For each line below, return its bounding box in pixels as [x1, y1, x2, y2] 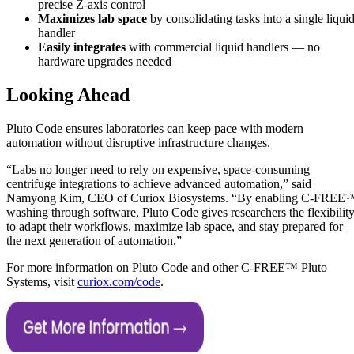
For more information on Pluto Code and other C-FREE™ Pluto [6, 261, 327, 275]
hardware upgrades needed [38, 55, 171, 69]
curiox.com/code [77, 275, 160, 289]
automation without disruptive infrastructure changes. [6, 136, 270, 150]
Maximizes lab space [38, 12, 147, 26]
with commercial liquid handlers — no [129, 40, 320, 55]
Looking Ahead [6, 85, 130, 106]
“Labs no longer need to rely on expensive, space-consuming [6, 163, 310, 177]
